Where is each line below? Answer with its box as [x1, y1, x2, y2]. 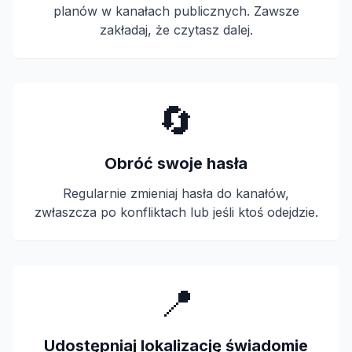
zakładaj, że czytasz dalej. [99, 22, 253, 38]
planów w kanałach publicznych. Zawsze [53, 3, 299, 19]
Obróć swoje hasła [104, 154, 247, 173]
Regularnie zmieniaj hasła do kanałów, [63, 185, 289, 201]
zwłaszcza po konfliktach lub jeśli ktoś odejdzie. [34, 204, 318, 220]
